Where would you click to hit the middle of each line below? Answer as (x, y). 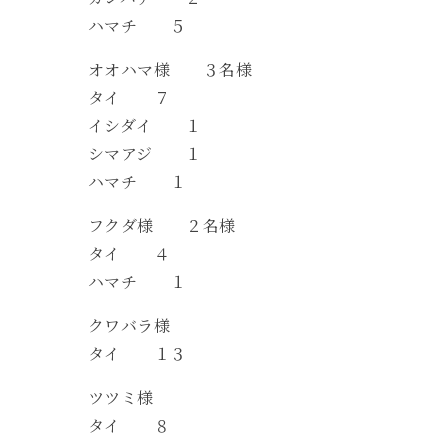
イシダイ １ (145, 125)
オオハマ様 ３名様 (170, 69)
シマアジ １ (145, 153)
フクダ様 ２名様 (162, 225)
